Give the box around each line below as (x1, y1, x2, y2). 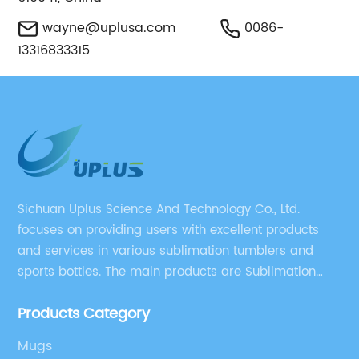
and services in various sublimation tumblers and (18, 241, 314, 261)
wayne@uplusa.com (42, 18, 176, 38)
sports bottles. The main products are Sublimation (18, 262, 317, 282)
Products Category (18, 302, 151, 325)
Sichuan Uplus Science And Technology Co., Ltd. (18, 200, 301, 220)
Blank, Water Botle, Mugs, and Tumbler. (18, 283, 249, 303)
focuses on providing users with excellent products (18, 220, 320, 240)
